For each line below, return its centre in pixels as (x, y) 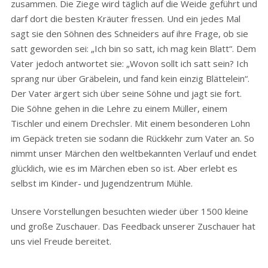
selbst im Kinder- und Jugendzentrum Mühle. (101, 183)
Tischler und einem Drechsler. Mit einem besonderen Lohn (130, 123)
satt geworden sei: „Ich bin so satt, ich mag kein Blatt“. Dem (133, 48)
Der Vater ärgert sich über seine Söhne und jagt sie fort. (126, 93)
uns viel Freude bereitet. (61, 241)
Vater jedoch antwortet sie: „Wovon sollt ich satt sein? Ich (129, 63)
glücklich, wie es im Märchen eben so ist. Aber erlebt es (124, 168)
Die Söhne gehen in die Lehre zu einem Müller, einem (119, 108)
